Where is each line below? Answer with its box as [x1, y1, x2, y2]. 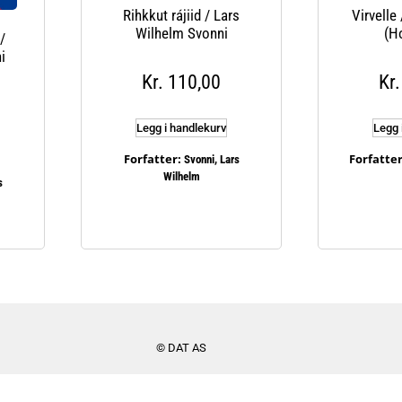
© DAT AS [156, 341, 206, 355]
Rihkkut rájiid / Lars [123, 5, 240, 24]
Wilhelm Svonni [135, 23, 228, 42]
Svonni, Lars [183, 153, 240, 166]
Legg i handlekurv [136, 121, 226, 135]
